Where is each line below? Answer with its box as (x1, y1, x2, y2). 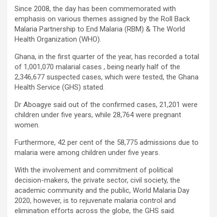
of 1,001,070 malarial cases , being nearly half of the (15, 62, 180, 71)
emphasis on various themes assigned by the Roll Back (15, 14, 190, 23)
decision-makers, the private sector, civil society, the (15, 175, 180, 185)
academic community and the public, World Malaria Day (15, 186, 189, 195)
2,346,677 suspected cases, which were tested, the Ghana (15, 72, 199, 81)
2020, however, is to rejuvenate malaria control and (15, 196, 176, 205)
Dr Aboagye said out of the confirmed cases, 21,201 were (15, 100, 198, 109)
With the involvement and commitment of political (15, 165, 173, 174)
